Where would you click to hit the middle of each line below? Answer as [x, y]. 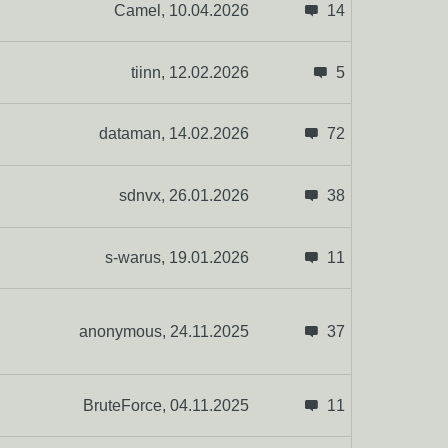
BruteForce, [126, 405]
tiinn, [149, 72]
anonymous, [124, 331]
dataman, [133, 134]
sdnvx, [143, 196]
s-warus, [136, 257]
